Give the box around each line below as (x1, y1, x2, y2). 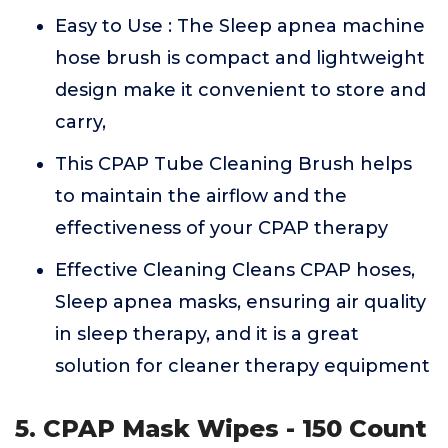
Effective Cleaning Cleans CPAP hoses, (55, 259, 415, 281)
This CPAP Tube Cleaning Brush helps (55, 153, 412, 175)
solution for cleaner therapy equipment (55, 355, 430, 377)
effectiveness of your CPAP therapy (55, 217, 388, 239)
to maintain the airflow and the (55, 185, 347, 207)
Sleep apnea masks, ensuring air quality (55, 291, 426, 313)
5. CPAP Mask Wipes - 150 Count (15, 414, 427, 443)
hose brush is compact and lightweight (55, 47, 425, 69)
